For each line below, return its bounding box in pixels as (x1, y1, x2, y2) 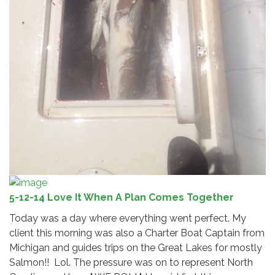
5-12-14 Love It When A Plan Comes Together (9, 192, 234, 204)
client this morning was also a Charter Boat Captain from (9, 227, 265, 239)
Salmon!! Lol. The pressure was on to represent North (9, 257, 253, 269)
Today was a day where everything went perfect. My (9, 212, 246, 225)
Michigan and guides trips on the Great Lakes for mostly (9, 242, 262, 254)
